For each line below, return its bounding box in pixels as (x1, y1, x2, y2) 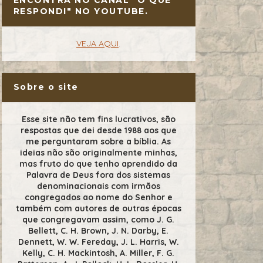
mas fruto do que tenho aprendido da (19, 158, 177, 169)
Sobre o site (13, 81, 79, 92)
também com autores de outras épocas (15, 203, 181, 214)
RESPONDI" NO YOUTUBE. (13, 5, 148, 16)
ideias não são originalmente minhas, (19, 147, 177, 158)
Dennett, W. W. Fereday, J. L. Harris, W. (18, 236, 179, 247)
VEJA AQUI (76, 38, 119, 49)
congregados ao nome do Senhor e (24, 191, 173, 203)
